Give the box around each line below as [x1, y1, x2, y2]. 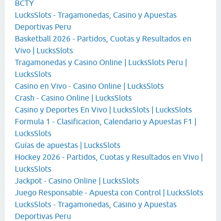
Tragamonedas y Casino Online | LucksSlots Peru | [15, 58, 187, 67]
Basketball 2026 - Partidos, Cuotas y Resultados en [15, 34, 191, 43]
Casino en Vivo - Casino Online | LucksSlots [15, 81, 164, 91]
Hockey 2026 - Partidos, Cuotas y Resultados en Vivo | [15, 152, 203, 162]
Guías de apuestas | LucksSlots [15, 141, 120, 150]
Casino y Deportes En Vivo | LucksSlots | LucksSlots [15, 105, 192, 114]
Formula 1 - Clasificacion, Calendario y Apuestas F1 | [15, 117, 196, 126]
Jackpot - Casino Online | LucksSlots [15, 176, 139, 185]
